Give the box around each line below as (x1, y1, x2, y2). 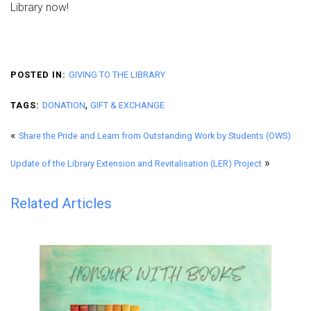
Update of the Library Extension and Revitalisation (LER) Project (10, 158, 262, 169)
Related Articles (10, 195, 112, 212)
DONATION (42, 100, 85, 111)
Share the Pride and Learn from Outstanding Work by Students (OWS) (19, 131, 291, 142)
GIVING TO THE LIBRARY (69, 69, 165, 81)
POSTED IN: (10, 69, 66, 81)
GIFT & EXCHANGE (90, 100, 165, 111)
